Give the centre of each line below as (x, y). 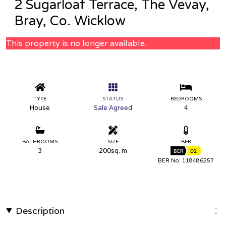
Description (40, 210)
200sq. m (113, 150)
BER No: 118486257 (186, 160)
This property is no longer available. (76, 43)
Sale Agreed (113, 107)
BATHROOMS (40, 141)
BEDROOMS (186, 98)
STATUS (113, 98)
